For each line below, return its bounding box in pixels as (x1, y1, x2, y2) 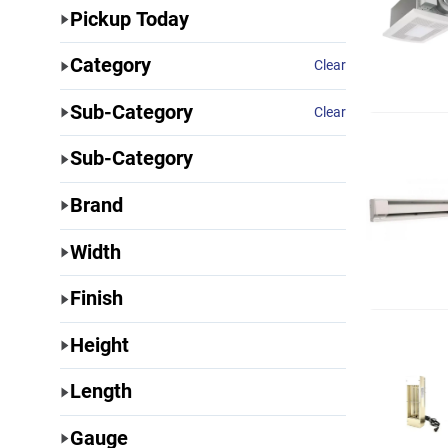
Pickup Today (70, 6, 190, 31)
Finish (70, 286, 124, 311)
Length (70, 379, 133, 404)
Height (70, 332, 130, 357)
